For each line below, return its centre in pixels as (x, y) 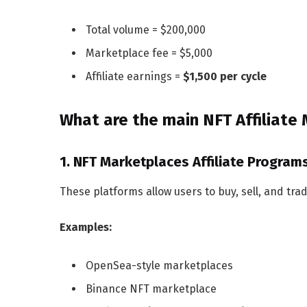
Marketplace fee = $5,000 (149, 53)
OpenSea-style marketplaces (159, 265)
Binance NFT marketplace (151, 288)
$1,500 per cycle (225, 76)
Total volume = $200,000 (146, 29)
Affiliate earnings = (134, 76)
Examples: (86, 227)
